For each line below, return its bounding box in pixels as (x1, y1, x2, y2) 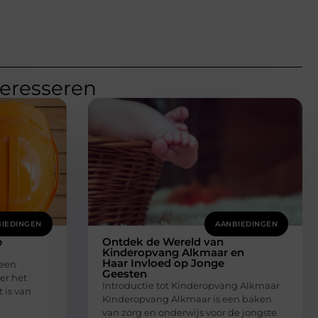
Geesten (102, 267, 147, 280)
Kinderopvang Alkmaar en (102, 246, 244, 259)
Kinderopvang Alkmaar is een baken (102, 293, 272, 305)
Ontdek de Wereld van (102, 235, 224, 248)
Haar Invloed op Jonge (102, 256, 224, 270)
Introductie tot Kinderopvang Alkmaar (102, 280, 280, 291)
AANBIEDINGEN (215, 219, 278, 229)
